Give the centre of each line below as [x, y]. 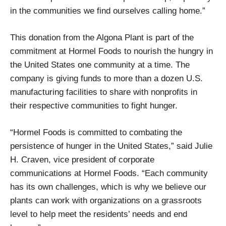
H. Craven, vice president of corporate [82, 159]
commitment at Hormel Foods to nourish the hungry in [111, 51]
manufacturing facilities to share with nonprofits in [104, 92]
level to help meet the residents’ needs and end [99, 214]
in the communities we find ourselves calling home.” [108, 11]
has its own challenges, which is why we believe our [108, 187]
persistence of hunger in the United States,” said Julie [111, 146]
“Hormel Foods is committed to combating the [96, 132]
